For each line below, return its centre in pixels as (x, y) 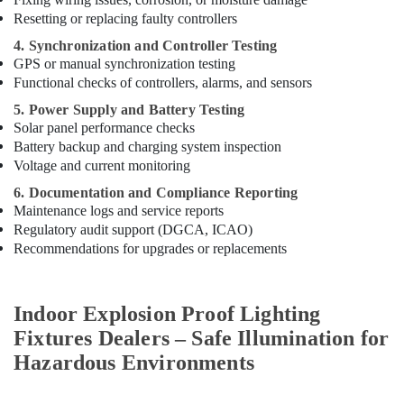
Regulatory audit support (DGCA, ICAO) (133, 230)
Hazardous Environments (134, 363)
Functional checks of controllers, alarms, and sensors (163, 83)
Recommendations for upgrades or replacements (150, 248)
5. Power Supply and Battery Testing (129, 110)
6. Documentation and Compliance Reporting (156, 193)
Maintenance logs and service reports (119, 211)
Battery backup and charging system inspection (147, 147)
